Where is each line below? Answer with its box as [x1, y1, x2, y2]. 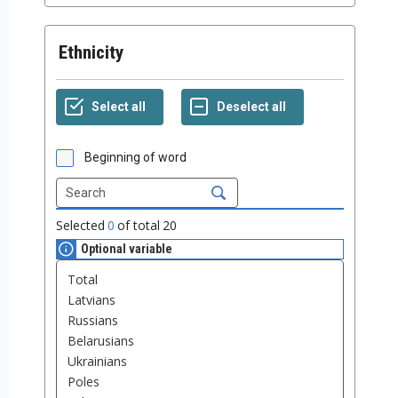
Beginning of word [84, 150, 187, 165]
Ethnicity [68, 42, 123, 64]
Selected [56, 217, 105, 235]
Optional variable [81, 242, 172, 257]
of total [117, 217, 160, 235]
